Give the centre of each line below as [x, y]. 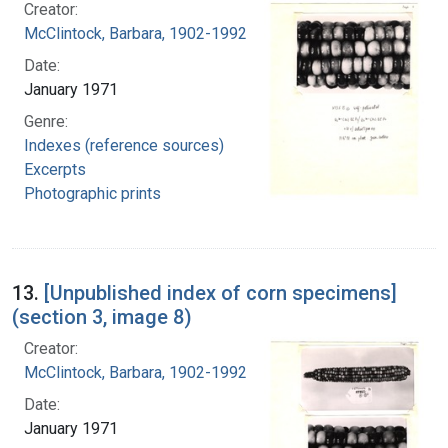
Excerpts [55, 169]
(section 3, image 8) [102, 316]
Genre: [46, 121]
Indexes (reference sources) [124, 145]
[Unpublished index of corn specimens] [220, 292]
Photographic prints [92, 193]
